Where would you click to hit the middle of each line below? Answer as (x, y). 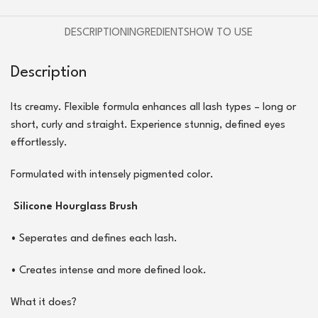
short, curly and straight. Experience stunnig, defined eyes (148, 126)
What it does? (44, 303)
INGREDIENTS (159, 33)
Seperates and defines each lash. (98, 239)
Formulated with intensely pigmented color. (112, 175)
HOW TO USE (221, 33)
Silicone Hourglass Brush (74, 207)
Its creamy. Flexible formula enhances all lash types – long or (153, 108)
